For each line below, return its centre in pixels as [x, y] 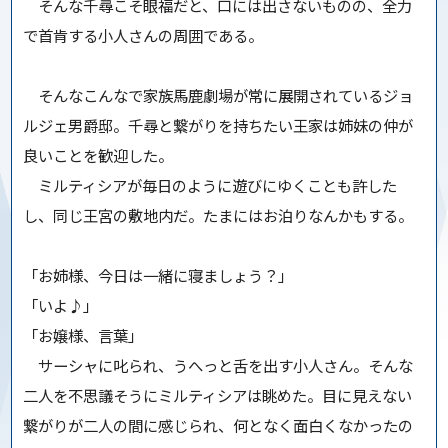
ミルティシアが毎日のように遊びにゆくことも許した [210, 185]
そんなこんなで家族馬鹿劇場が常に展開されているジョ [218, 95]
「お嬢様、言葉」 [83, 335]
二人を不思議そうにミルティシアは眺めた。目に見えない [218, 395]
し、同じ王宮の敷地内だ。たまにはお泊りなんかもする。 [218, 215]
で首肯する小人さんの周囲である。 [143, 35]
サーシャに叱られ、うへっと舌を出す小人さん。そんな [218, 365]
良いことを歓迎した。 [98, 155]
